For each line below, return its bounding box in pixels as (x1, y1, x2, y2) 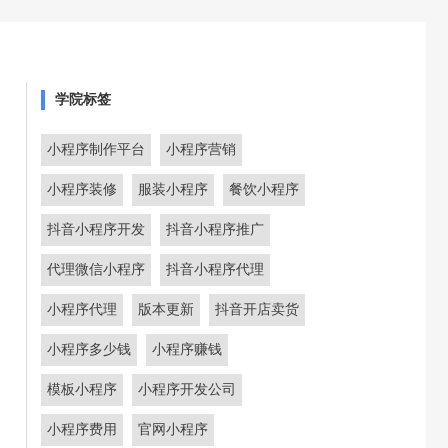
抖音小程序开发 (47, 222, 145, 237)
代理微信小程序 (47, 262, 145, 277)
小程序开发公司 (138, 382, 236, 397)
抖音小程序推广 (166, 222, 264, 237)
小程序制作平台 (47, 142, 145, 157)
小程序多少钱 (47, 342, 131, 357)
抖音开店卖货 (215, 302, 299, 317)
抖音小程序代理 (166, 262, 264, 277)
